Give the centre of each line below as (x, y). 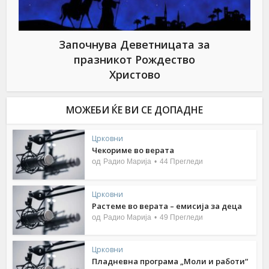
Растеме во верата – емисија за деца (167, 206)
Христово (134, 74)
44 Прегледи (182, 161)
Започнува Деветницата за (134, 44)
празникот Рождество (134, 59)
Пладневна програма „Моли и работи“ (170, 261)
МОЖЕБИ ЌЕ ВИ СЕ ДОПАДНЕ (134, 110)
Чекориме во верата (133, 150)
